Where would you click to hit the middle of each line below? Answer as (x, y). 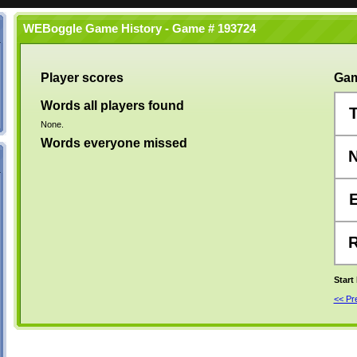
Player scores (82, 78)
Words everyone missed (114, 143)
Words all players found (112, 106)
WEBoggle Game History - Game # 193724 (136, 29)
